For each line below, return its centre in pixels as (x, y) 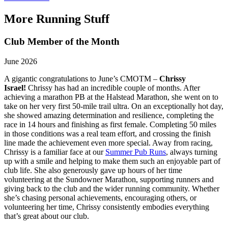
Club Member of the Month (62, 42)
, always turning (192, 152)
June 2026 (21, 61)
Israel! (16, 88)
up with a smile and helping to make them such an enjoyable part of (112, 161)
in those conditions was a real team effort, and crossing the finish (107, 133)
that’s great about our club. (47, 216)
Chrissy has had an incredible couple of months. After (114, 88)
